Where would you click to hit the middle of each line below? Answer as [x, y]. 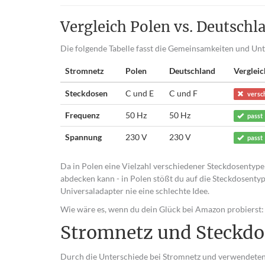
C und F [183, 93]
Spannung [83, 137]
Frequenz [83, 115]
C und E [140, 93]
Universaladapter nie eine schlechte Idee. [135, 191]
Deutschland [192, 71]
